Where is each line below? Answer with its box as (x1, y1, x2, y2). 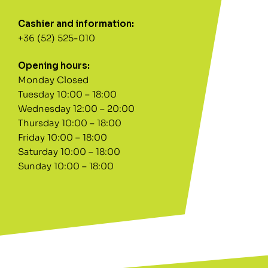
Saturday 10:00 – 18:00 (18, 145, 120, 157)
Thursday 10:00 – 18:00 (18, 117, 121, 129)
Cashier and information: (18, 17, 134, 29)
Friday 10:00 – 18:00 (18, 131, 107, 143)
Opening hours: (18, 59, 90, 71)
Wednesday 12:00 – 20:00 (18, 102, 135, 114)
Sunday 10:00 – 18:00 (18, 160, 114, 172)
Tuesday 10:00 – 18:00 (18, 88, 117, 100)
